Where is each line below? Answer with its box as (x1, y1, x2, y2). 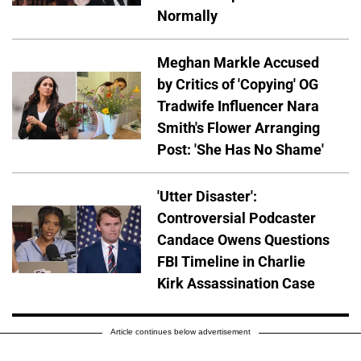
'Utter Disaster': (157, 187, 257, 205)
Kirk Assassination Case (157, 274, 315, 292)
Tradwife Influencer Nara (157, 97, 319, 114)
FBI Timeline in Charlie (157, 252, 305, 270)
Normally (157, 6, 218, 24)
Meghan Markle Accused (157, 53, 319, 71)
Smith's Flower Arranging (157, 118, 320, 136)
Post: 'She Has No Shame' (157, 140, 324, 158)
